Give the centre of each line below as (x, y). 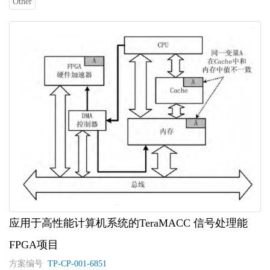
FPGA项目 (34, 244)
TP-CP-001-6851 (76, 263)
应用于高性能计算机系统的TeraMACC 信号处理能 (128, 223)
